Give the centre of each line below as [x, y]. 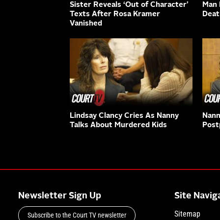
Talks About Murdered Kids [118, 125]
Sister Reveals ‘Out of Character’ [129, 5]
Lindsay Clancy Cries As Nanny [124, 116]
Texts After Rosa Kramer [115, 15]
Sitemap [187, 214]
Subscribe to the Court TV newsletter [77, 215]
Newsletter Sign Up [60, 196]
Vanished [86, 24]
